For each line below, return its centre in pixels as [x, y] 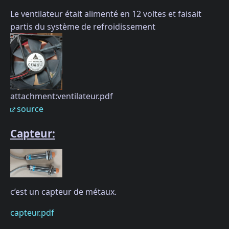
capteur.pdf [32, 212]
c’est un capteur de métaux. [63, 191]
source [30, 109]
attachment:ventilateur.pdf [62, 96]
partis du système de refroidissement [83, 27]
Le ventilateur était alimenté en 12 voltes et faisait [106, 14]
